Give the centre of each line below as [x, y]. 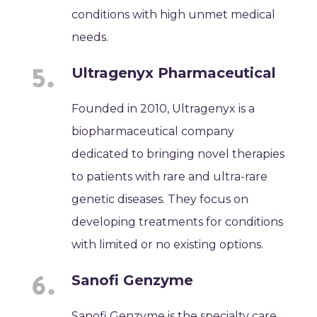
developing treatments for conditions [178, 221]
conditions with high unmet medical [174, 14]
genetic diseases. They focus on [160, 199]
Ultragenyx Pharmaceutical [174, 73]
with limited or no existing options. [168, 244]
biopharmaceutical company [153, 131]
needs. [90, 37]
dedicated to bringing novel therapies [178, 154]
